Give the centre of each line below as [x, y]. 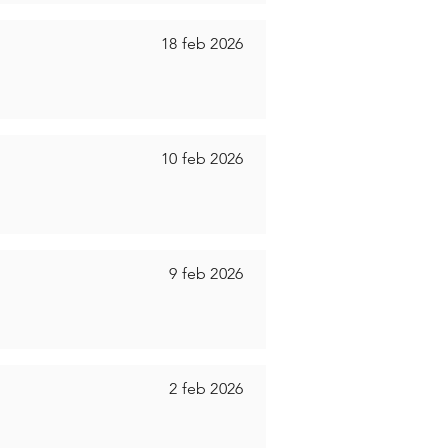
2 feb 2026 [206, 388]
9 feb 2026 [206, 273]
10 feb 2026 [202, 158]
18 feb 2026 [202, 43]
